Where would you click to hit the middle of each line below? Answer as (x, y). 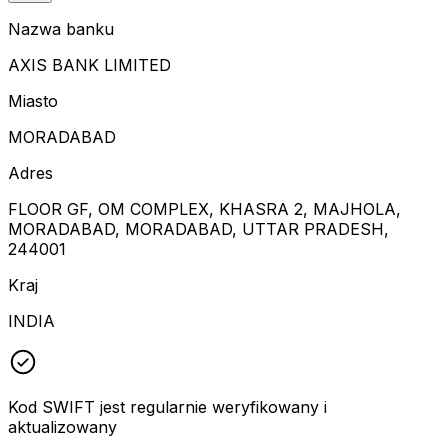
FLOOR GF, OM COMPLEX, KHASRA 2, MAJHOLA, (204, 208)
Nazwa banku (61, 28)
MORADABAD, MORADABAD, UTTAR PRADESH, (198, 228)
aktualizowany (62, 426)
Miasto (33, 100)
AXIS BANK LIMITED (89, 64)
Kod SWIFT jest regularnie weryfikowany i (167, 406)
